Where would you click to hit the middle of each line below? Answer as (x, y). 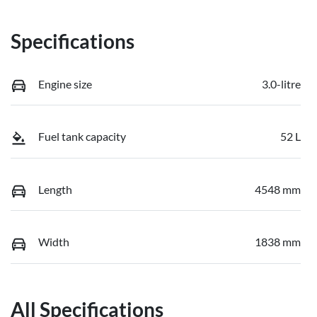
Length (55, 189)
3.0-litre (281, 83)
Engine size (65, 83)
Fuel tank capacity (82, 137)
